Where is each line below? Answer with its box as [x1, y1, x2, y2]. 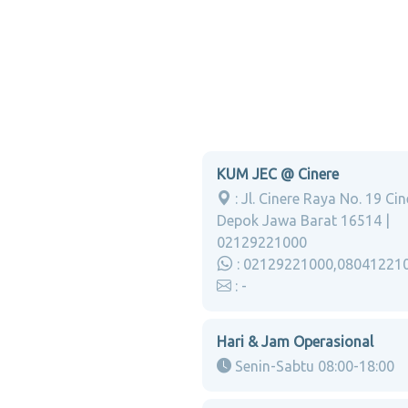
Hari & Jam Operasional [217, 333, 373, 350]
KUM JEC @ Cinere [217, 166, 339, 182]
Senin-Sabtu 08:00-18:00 [231, 358, 394, 374]
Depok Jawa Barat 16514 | [217, 212, 390, 229]
